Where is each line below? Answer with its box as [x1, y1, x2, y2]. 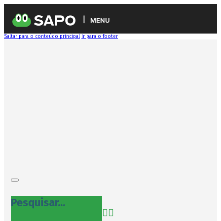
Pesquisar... [10, 196, 65, 209]
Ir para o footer [81, 34, 118, 39]
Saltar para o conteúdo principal [4, 34, 80, 39]
